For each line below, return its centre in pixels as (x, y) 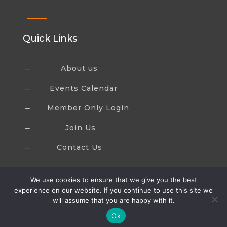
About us (79, 68)
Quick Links (50, 38)
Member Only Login (88, 108)
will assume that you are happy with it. (113, 200)
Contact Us (79, 147)
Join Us (80, 127)
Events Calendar (83, 88)
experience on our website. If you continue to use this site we (113, 190)
